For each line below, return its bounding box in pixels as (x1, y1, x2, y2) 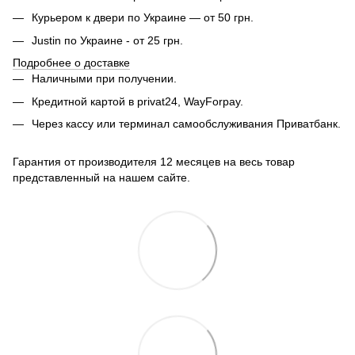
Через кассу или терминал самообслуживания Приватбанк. (32, 116, 341, 130)
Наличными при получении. (32, 72, 177, 86)
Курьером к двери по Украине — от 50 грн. (32, 11, 254, 25)
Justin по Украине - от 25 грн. (32, 33, 183, 47)
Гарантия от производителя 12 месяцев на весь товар (13, 155, 295, 169)
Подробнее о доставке (13, 56, 130, 70)
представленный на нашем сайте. (13, 171, 190, 185)
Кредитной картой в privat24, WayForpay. (32, 94, 243, 108)
